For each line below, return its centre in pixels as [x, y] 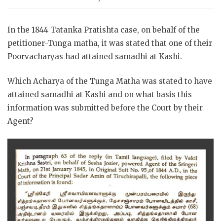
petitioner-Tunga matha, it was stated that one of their [110, 43]
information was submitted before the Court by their [105, 108]
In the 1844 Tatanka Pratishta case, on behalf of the [104, 30]
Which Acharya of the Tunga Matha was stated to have [110, 81]
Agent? [20, 121]
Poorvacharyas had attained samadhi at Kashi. [95, 57]
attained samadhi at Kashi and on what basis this [100, 94]
